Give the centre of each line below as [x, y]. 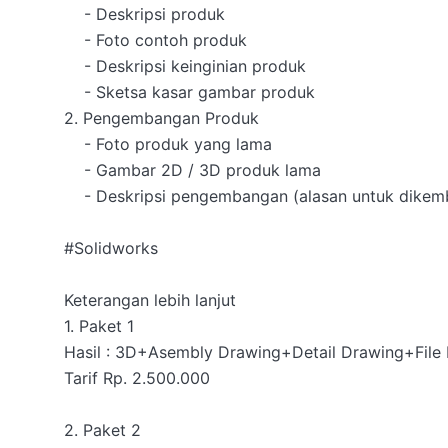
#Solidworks [111, 248]
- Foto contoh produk [74, 40]
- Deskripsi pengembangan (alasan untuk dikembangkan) [74, 196]
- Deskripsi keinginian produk [74, 66]
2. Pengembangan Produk [161, 118]
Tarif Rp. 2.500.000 [137, 378]
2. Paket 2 [105, 430]
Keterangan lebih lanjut [150, 300]
